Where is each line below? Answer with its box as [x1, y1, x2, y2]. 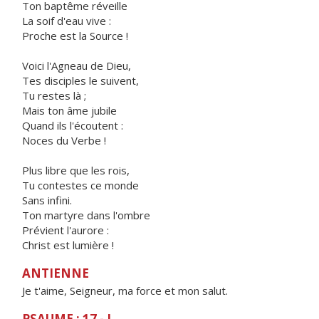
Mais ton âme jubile [22, 103, 117, 117]
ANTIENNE [22, 265, 89, 281]
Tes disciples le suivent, [22, 73, 139, 88]
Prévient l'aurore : [22, 223, 109, 237]
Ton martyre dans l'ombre [22, 208, 150, 222]
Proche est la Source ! [22, 28, 128, 43]
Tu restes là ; [22, 88, 86, 103]
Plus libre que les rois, [22, 163, 130, 177]
